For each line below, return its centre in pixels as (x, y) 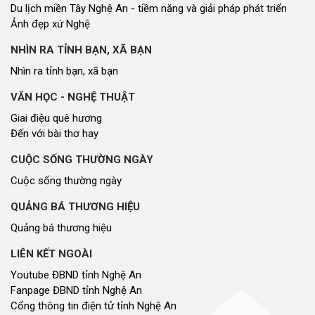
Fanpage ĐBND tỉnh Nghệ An (76, 291)
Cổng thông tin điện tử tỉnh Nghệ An (94, 306)
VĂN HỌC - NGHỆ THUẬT (73, 97)
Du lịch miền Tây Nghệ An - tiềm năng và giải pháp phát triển (149, 9)
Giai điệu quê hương (56, 118)
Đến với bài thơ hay (54, 134)
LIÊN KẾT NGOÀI (51, 254)
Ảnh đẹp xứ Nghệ (50, 24)
